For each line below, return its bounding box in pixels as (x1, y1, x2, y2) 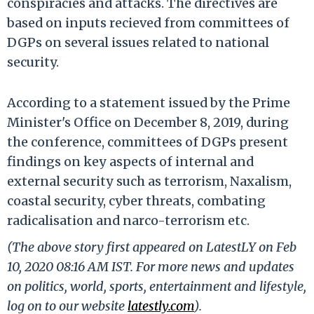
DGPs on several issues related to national (7, 34, 269, 50)
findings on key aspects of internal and (7, 153, 254, 170)
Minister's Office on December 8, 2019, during (7, 114, 289, 130)
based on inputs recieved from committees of (7, 14, 289, 31)
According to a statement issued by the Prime (7, 94, 290, 111)
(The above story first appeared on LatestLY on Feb (7, 238, 296, 255)
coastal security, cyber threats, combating (7, 192, 266, 209)
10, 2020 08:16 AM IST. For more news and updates (7, 258, 294, 275)
